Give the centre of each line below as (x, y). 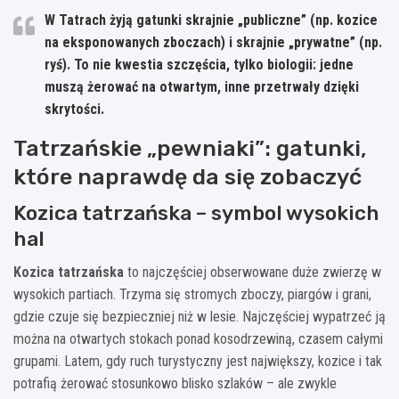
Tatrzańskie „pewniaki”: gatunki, (190, 148)
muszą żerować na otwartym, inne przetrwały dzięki (202, 86)
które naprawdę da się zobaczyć (187, 176)
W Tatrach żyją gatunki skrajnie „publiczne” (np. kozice (211, 20)
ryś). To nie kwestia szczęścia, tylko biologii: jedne (199, 64)
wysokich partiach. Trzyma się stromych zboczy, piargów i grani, (192, 294)
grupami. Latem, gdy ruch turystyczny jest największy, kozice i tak (198, 361)
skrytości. (74, 109)
